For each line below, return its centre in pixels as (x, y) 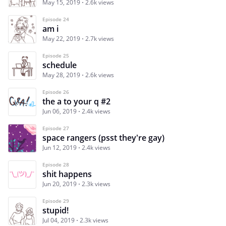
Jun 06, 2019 (60, 111)
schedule (60, 65)
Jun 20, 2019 (60, 184)
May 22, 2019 (61, 38)
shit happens (67, 174)
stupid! (55, 210)
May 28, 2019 (61, 75)
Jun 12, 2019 (60, 147)
